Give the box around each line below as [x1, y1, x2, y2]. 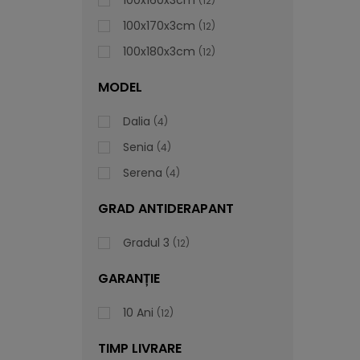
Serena [123, 165, 162, 181]
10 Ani [123, 305, 153, 321]
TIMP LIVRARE [98, 339, 182, 358]
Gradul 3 [123, 235, 170, 251]
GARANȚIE [98, 269, 160, 288]
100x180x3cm [123, 43, 195, 59]
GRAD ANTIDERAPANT [98, 199, 234, 218]
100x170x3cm [123, 18, 195, 34]
